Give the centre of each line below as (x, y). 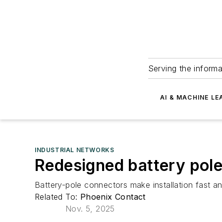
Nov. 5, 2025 (90, 209)
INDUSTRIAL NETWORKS (75, 150)
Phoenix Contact (113, 197)
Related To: (57, 197)
